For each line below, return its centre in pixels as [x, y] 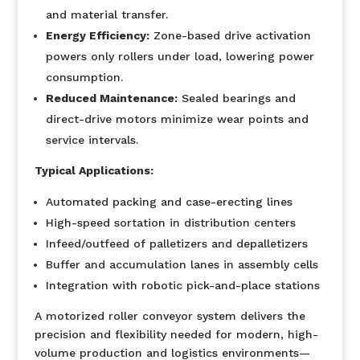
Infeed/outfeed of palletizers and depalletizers [176, 243]
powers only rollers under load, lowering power [180, 56]
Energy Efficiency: [97, 35]
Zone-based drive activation [230, 35]
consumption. [84, 77]
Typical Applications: [94, 170]
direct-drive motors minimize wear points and [177, 119]
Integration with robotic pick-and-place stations [182, 285]
